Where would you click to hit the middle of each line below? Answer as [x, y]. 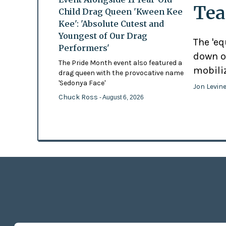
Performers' [84, 48]
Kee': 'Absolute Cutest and [111, 23]
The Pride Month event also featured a [120, 63]
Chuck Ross [79, 97]
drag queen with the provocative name [121, 73]
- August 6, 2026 [121, 97]
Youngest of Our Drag [103, 36]
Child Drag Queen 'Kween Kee [120, 11]
